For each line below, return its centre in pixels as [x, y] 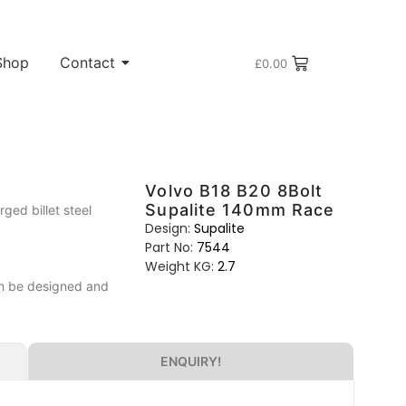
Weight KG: [180, 267]
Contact [87, 63]
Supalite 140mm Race [240, 210]
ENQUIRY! [191, 362]
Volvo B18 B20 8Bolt [234, 191]
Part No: [169, 248]
